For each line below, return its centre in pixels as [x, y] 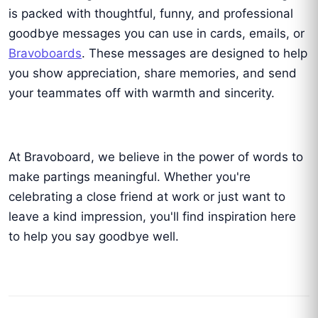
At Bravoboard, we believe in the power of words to [156, 157]
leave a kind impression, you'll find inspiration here [152, 217]
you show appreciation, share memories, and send [153, 73]
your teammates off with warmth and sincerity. [142, 93]
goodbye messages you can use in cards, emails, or [157, 34]
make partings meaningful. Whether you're [130, 177]
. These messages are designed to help [194, 54]
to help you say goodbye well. [94, 237]
